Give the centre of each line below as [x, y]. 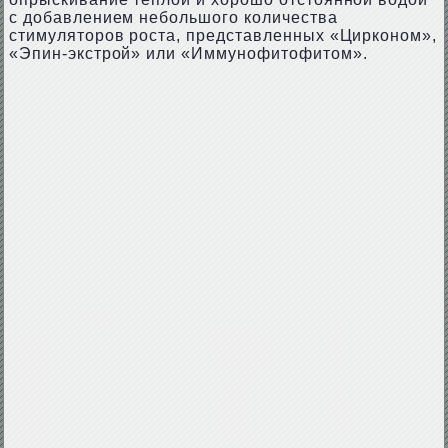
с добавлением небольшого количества [173, 17]
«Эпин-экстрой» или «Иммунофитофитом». [188, 53]
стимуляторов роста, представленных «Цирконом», [223, 35]
